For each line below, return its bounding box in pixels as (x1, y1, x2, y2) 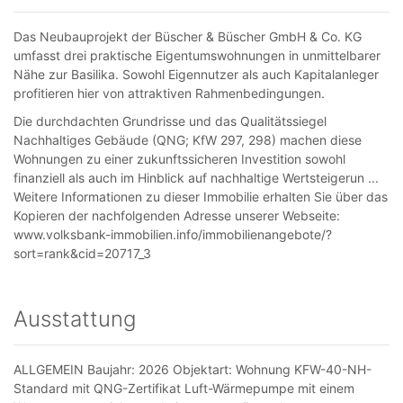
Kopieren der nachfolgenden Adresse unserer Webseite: (13, 208, 340, 223)
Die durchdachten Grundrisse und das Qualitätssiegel (13, 113, 327, 129)
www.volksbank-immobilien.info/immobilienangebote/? (13, 227, 332, 242)
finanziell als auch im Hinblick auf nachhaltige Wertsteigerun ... (13, 170, 379, 185)
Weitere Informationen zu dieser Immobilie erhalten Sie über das (13, 189, 388, 204)
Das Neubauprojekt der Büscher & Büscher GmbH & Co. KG (13, 29, 362, 44)
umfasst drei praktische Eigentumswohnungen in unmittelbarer (13, 48, 381, 63)
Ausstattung (13, 306, 136, 332)
